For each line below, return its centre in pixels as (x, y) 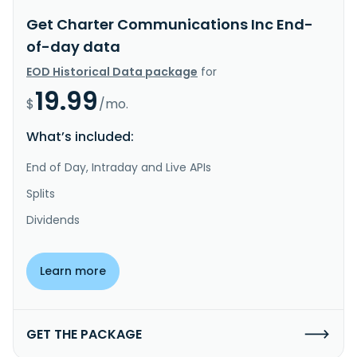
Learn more (73, 271)
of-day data (73, 46)
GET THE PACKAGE (84, 334)
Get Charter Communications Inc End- (170, 24)
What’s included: (80, 136)
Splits (41, 193)
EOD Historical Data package (112, 71)
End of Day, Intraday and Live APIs (119, 167)
